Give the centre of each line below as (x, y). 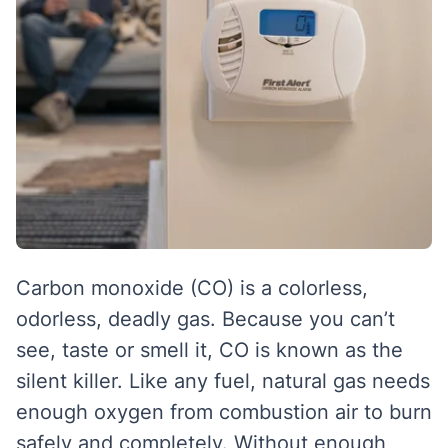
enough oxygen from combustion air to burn (224, 412)
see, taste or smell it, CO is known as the (209, 350)
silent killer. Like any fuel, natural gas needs (223, 381)
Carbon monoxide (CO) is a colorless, (192, 288)
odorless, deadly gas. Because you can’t (205, 319)
